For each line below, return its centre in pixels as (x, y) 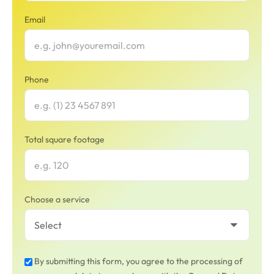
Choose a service (57, 200)
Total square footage (65, 140)
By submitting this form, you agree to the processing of (139, 261)
